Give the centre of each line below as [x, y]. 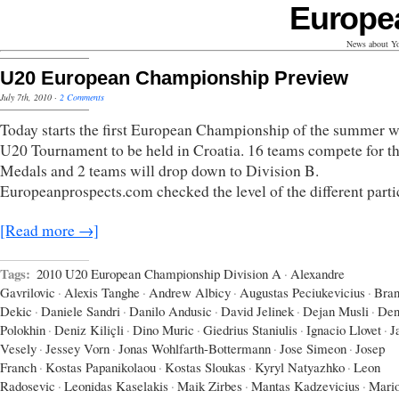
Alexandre [318, 273]
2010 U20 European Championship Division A [159, 273]
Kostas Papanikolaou [101, 366]
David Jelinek [257, 310]
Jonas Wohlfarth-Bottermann [195, 348]
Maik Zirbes [210, 385]
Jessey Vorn [77, 348]
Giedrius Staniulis [250, 329]
